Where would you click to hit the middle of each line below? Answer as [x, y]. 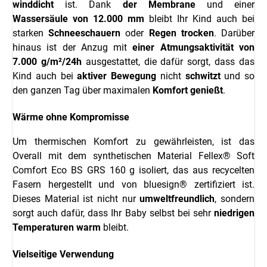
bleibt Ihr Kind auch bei [199, 19]
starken [31, 33]
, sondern [235, 199]
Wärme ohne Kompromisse [71, 117]
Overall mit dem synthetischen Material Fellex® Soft [133, 156]
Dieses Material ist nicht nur [76, 199]
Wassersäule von [50, 19]
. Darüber [234, 33]
